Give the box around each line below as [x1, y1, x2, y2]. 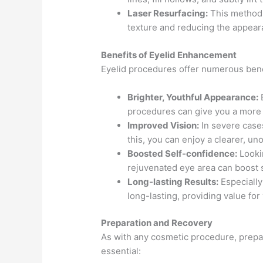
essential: [101, 245, 141, 257]
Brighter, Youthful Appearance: [127, 91, 259, 103]
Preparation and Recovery [101, 217, 213, 229]
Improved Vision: [127, 119, 200, 131]
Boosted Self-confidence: [127, 147, 238, 159]
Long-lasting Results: [127, 176, 219, 187]
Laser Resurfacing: [127, 8, 208, 19]
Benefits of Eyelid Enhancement [101, 49, 237, 60]
